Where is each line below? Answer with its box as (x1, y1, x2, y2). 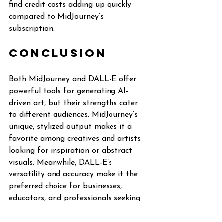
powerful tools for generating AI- (9, 87, 128, 95)
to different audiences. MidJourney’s (9, 111, 140, 119)
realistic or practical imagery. (9, 206, 113, 214)
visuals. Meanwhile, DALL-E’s (9, 159, 114, 166)
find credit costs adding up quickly (9, 1, 134, 9)
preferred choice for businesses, (9, 182, 124, 190)
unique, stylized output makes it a (9, 123, 134, 131)
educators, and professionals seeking (9, 194, 143, 202)
